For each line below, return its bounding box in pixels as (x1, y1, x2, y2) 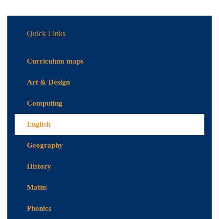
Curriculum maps (27, 57, 84, 66)
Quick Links (27, 29, 66, 38)
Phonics (27, 204, 51, 213)
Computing (27, 99, 63, 108)
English (27, 120, 50, 129)
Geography (27, 141, 63, 150)
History (27, 162, 51, 171)
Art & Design (27, 78, 70, 87)
